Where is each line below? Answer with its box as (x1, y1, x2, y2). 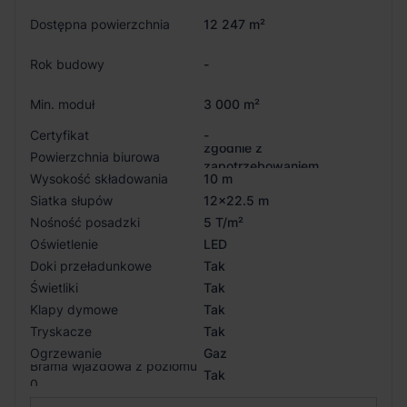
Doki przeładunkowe (30, 257, 152, 273)
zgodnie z (203, 139, 263, 155)
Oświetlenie (30, 235, 98, 252)
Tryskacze (30, 323, 92, 339)
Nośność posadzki (30, 213, 140, 230)
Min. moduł (30, 95, 94, 112)
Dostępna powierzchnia (30, 15, 170, 32)
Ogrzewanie (30, 344, 102, 361)
